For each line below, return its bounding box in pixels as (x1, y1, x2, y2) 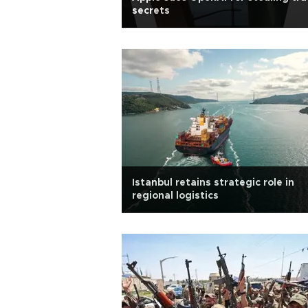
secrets (132, 6, 170, 16)
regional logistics (132, 191, 219, 201)
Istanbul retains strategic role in (132, 178, 294, 188)
